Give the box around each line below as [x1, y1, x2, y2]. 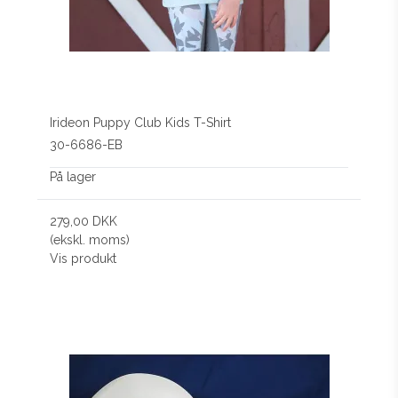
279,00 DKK [50, 213, 118, 228]
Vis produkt [50, 251, 117, 266]
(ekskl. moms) [50, 232, 131, 247]
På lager [50, 169, 97, 184]
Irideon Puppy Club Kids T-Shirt [50, 115, 232, 131]
